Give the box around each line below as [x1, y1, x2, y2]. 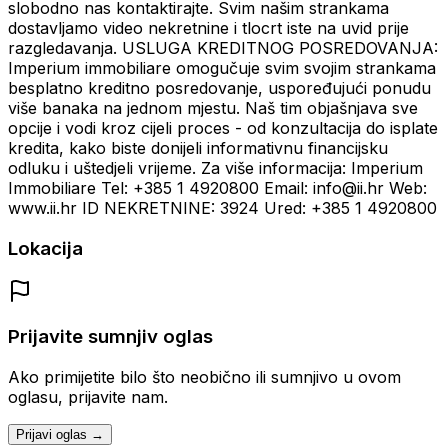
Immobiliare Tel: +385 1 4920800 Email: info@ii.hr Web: [8, 178, 427, 199]
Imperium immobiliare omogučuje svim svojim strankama [8, 58, 436, 79]
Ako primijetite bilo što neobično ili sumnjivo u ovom [8, 367, 401, 387]
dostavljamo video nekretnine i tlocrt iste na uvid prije [8, 18, 409, 39]
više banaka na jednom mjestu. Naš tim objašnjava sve [8, 98, 418, 119]
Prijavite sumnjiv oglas [8, 325, 213, 349]
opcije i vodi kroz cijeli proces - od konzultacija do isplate [8, 118, 438, 139]
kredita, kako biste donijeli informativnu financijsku [8, 138, 388, 159]
